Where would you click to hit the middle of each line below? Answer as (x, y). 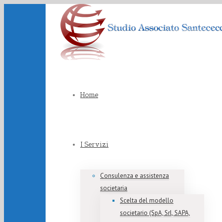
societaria (114, 188)
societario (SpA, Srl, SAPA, (155, 213)
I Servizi (94, 144)
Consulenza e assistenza (135, 176)
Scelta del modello (147, 200)
